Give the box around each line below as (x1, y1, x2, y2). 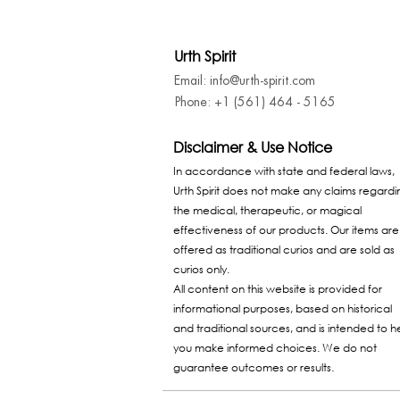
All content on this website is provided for (173, 281, 382, 297)
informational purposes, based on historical (173, 301, 392, 317)
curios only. (173, 262, 229, 278)
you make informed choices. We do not (173, 340, 377, 356)
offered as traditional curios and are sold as (173, 242, 395, 258)
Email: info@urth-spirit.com (174, 72, 315, 89)
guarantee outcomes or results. (173, 360, 334, 376)
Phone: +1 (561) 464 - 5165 (175, 94, 336, 111)
